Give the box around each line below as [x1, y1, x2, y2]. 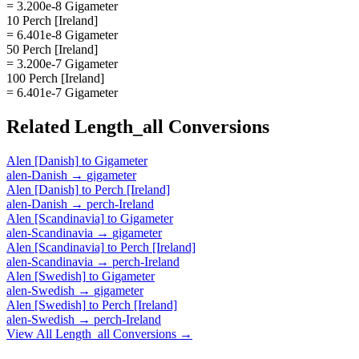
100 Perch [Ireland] [6, 71, 104, 85]
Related [6, 115, 75, 137]
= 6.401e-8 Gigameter [6, 27, 118, 42]
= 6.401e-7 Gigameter [6, 85, 118, 99]
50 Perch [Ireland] [6, 42, 98, 56]
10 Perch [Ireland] [6, 13, 98, 27]
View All [6, 326, 55, 341]
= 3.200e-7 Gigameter [6, 56, 118, 71]
